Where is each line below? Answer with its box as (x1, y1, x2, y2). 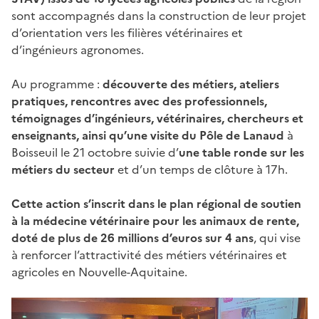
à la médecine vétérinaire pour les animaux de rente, (11, 211, 299, 229)
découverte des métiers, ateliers (103, 75, 279, 93)
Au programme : (11, 75, 103, 93)
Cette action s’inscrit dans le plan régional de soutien (11, 194, 301, 212)
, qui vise (253, 229, 300, 246)
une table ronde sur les (179, 143, 304, 161)
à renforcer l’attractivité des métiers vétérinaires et (11, 246, 287, 263)
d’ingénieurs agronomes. (11, 41, 144, 58)
